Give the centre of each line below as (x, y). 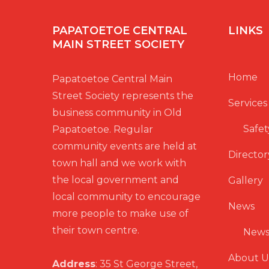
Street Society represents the (123, 96)
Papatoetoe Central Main (112, 79)
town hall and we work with (119, 163)
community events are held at (125, 146)
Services (247, 103)
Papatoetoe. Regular (103, 129)
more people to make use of (120, 213)
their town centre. (96, 230)
